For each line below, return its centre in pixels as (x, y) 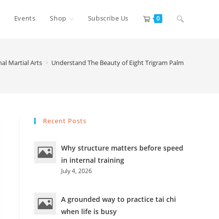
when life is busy (89, 211)
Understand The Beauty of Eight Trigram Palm (118, 63)
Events (25, 18)
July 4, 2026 (77, 171)
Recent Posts (65, 121)
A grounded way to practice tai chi (119, 199)
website (190, 54)
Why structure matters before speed (122, 148)
